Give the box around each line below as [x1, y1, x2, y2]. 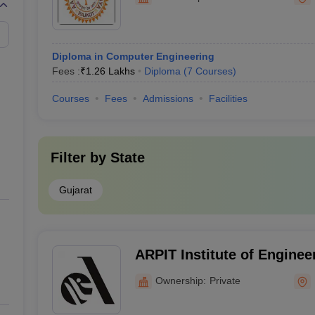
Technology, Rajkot [134, 265, 263, 281]
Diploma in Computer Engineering [51, 51, 214, 62]
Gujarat [58, 184, 92, 195]
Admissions [142, 93, 193, 104]
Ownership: [155, 274, 206, 286]
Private [209, 274, 240, 286]
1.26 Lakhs [85, 65, 135, 77]
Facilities [208, 93, 247, 104]
